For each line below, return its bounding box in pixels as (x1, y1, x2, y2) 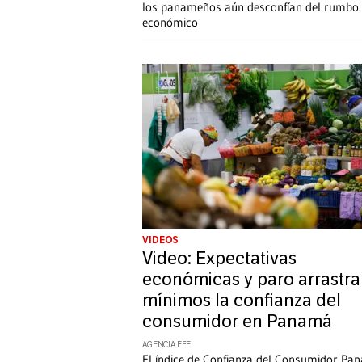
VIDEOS (142, 234, 179, 246)
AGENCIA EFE (142, 340, 192, 351)
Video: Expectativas (142, 248, 297, 270)
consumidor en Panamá (142, 311, 332, 333)
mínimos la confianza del (142, 290, 341, 312)
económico (142, 14, 198, 30)
